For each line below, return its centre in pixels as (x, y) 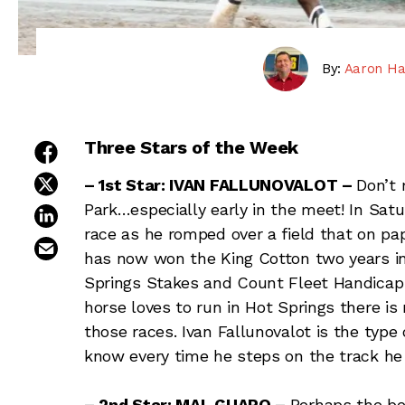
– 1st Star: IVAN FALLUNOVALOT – (220, 185)
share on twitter (110, 179)
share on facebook (119, 147)
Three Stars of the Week (191, 148)
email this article (111, 243)
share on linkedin (113, 210)
